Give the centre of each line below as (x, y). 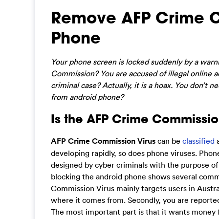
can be (169, 141)
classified (198, 141)
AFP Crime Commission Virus (103, 141)
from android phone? (87, 97)
